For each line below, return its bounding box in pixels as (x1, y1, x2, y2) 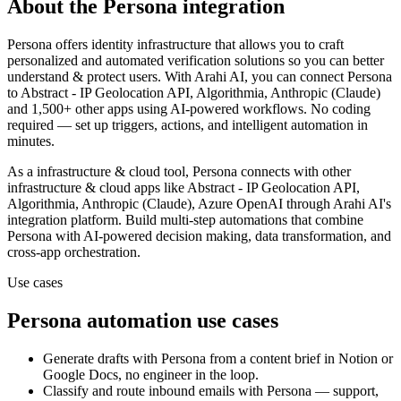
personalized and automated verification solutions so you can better (7, 53, 384, 69)
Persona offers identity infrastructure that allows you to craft (7, 37, 344, 53)
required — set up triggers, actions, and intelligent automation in (7, 117, 368, 133)
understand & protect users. (7, 69, 161, 85)
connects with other (237, 164, 351, 180)
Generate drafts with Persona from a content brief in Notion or (43, 351, 393, 367)
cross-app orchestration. (7, 244, 141, 260)
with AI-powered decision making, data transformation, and (52, 228, 391, 244)
